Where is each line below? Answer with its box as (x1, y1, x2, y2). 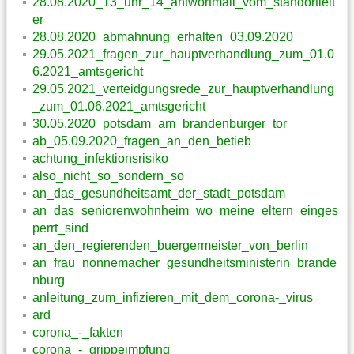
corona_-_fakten (32, 325, 123, 339)
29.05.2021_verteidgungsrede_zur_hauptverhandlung (32, 81, 334, 96)
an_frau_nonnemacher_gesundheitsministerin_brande (32, 255, 337, 269)
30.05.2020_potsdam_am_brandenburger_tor (32, 116, 287, 130)
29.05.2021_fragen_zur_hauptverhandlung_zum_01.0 (32, 47, 334, 61)
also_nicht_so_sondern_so (32, 168, 184, 183)
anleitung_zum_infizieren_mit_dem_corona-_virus (32, 290, 313, 304)
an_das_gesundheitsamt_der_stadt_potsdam (32, 186, 285, 200)
